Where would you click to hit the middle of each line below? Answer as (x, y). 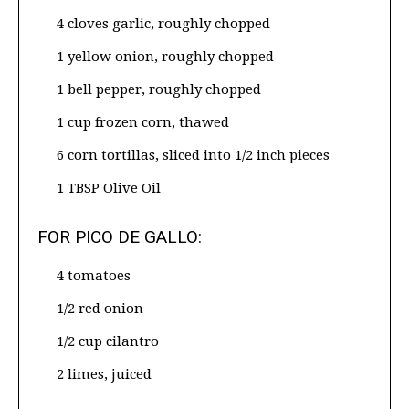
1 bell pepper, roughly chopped (159, 89)
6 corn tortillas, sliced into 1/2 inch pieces (193, 155)
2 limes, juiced (104, 374)
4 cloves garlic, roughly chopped (163, 23)
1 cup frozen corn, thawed (143, 122)
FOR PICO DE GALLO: (120, 236)
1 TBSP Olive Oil (109, 188)
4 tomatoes (94, 275)
